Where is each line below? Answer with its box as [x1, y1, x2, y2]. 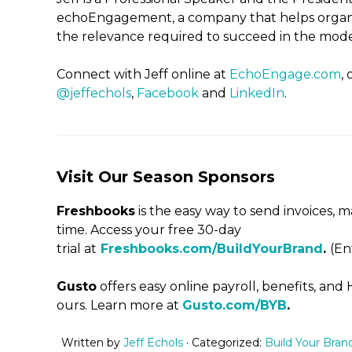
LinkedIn [229, 86, 284, 101]
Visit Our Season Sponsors [57, 167, 275, 187]
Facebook [137, 86, 199, 101]
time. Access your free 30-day [57, 222, 241, 238]
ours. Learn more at [57, 298, 182, 313]
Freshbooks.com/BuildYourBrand [101, 241, 323, 257]
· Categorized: [185, 335, 265, 350]
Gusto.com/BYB [182, 298, 287, 313]
